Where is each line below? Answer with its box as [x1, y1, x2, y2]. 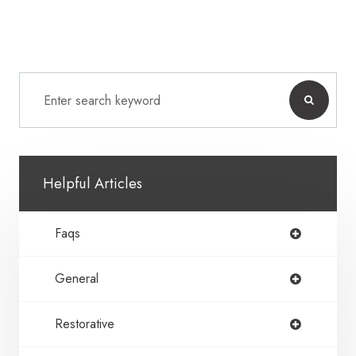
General [55, 269, 99, 288]
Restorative [55, 315, 114, 334]
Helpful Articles [43, 173, 142, 195]
